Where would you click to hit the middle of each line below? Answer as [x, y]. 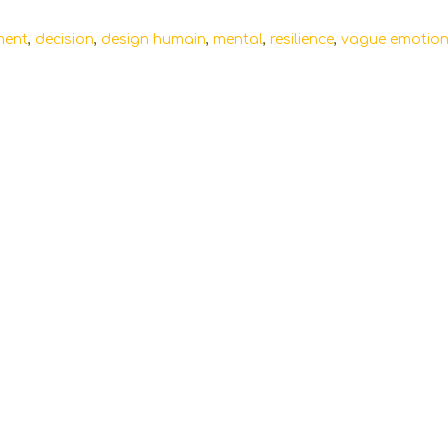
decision [64, 40]
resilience [302, 40]
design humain [153, 40]
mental [238, 40]
